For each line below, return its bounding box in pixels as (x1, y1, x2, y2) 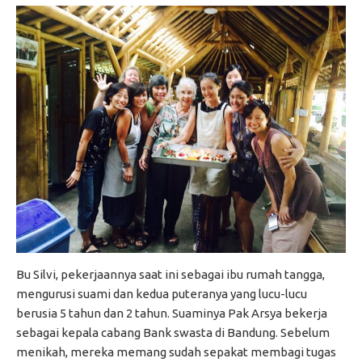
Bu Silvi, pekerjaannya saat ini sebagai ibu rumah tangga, (16, 267, 325, 282)
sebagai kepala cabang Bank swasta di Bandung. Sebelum (16, 326, 330, 340)
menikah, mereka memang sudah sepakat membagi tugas (16, 345, 336, 360)
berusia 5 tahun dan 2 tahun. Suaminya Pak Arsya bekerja (16, 306, 327, 321)
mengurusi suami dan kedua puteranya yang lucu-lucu (16, 287, 307, 301)
